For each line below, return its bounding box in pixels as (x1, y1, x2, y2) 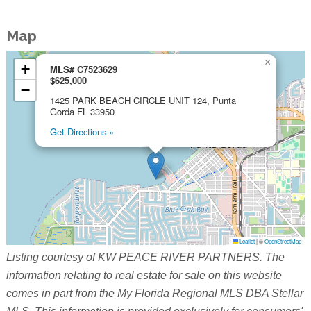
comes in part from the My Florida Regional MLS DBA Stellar (6, 287, 303, 299)
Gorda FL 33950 (49, 104, 115, 118)
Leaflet (238, 237, 255, 245)
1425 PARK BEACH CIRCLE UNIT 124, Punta (49, 93, 236, 107)
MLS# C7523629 (49, 62, 117, 76)
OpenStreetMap (264, 237, 302, 245)
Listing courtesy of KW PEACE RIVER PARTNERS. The (6, 251, 285, 263)
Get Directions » (49, 124, 114, 138)
